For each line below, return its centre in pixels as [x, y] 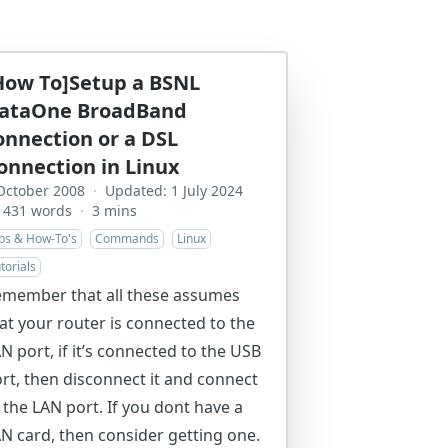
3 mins [115, 210]
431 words [38, 210]
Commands [127, 238]
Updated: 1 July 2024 [174, 190]
